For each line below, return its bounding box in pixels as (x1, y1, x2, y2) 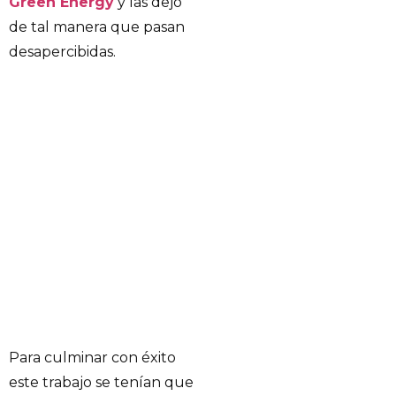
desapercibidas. (9, 43, 116, 61)
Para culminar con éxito (9, 349, 176, 367)
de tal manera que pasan (9, 19, 185, 36)
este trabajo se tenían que (9, 374, 194, 392)
